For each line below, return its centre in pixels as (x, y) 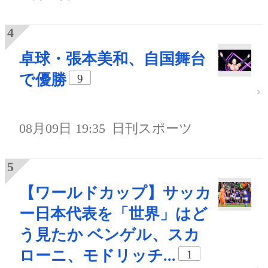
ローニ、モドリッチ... (98, 256)
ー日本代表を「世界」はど (113, 214)
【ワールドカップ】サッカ (115, 193)
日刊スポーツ (153, 129)
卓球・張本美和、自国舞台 (112, 59)
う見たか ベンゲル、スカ (109, 235)
